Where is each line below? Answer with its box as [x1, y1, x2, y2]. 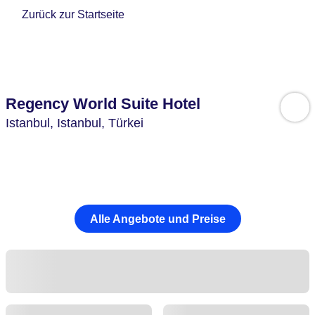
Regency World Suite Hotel [6, 95, 200, 112]
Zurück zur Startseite [22, 8, 125, 21]
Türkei [108, 116, 143, 130]
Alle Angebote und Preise [89, 212, 226, 225]
